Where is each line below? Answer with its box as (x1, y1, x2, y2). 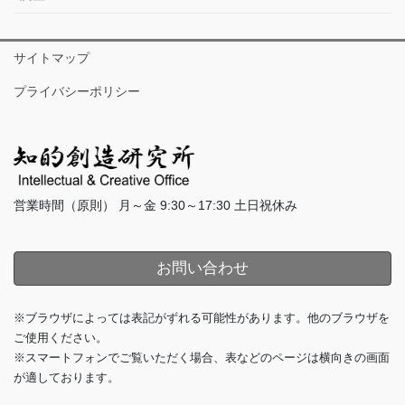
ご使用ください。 (14, 331, 108, 345)
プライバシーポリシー (14, 84, 140, 99)
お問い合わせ (152, 259, 253, 277)
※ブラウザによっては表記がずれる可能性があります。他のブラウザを (14, 311, 390, 325)
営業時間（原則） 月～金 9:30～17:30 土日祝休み (14, 197, 297, 212)
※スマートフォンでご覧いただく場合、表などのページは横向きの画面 (14, 351, 390, 365)
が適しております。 (14, 371, 119, 385)
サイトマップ (14, 51, 89, 66)
